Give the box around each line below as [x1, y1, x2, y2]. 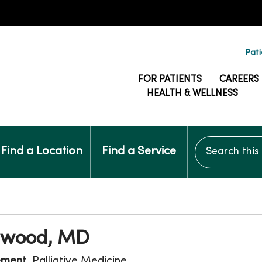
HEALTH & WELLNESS [147, 89, 238, 98]
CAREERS [219, 75, 259, 84]
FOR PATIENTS [138, 75, 202, 84]
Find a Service [101, 146, 176, 157]
